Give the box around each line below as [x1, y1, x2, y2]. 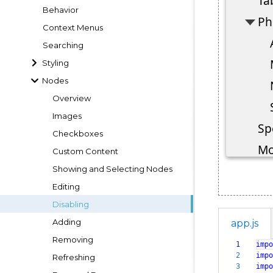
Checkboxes [52, 128, 103, 138]
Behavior [43, 4, 79, 15]
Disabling [52, 199, 89, 209]
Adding [52, 216, 81, 227]
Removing [52, 234, 93, 244]
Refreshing [52, 252, 95, 262]
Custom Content [52, 146, 118, 156]
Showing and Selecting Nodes [52, 163, 172, 174]
